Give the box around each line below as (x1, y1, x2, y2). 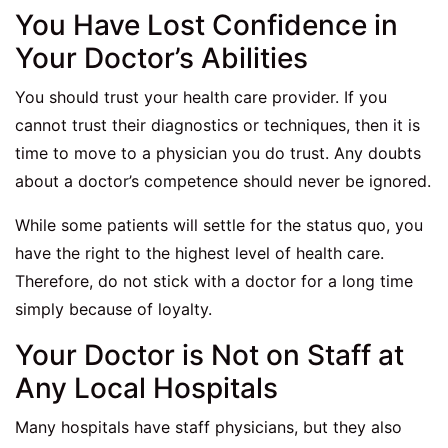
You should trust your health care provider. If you (15, 87, 387, 108)
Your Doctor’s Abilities (15, 41, 308, 76)
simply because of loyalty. (15, 299, 212, 320)
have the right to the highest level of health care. (15, 243, 384, 264)
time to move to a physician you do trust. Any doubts (15, 143, 421, 164)
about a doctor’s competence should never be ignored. (15, 171, 431, 192)
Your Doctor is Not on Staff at (15, 338, 404, 373)
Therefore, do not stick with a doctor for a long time (15, 271, 413, 292)
